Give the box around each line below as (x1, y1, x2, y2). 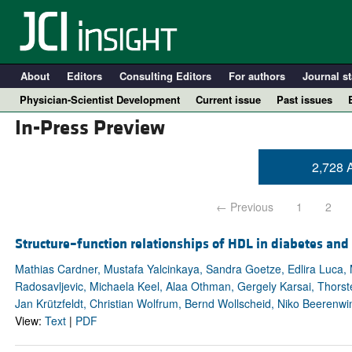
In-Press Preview (14, 115, 165, 142)
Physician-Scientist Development (20, 92, 180, 107)
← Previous (216, 199, 274, 215)
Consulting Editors (119, 68, 211, 83)
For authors (228, 68, 285, 83)
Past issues (277, 92, 332, 107)
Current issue (196, 92, 261, 107)
